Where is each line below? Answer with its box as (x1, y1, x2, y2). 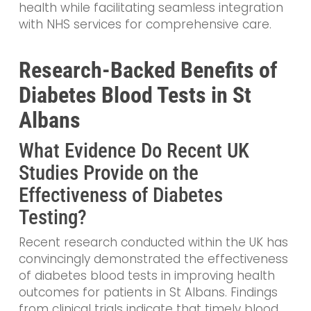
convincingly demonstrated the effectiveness (18, 250, 288, 267)
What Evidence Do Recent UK (18, 138, 249, 162)
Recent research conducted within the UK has (18, 233, 288, 251)
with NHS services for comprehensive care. (18, 16, 271, 33)
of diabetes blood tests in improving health (18, 267, 275, 284)
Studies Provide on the (18, 160, 199, 185)
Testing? (18, 205, 87, 229)
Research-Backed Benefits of (18, 56, 277, 83)
